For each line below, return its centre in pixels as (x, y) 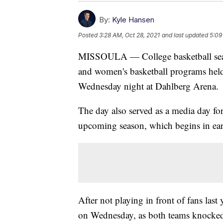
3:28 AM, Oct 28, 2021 (129, 35)
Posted (89, 35)
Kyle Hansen (133, 19)
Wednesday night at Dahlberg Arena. (148, 86)
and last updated (185, 35)
